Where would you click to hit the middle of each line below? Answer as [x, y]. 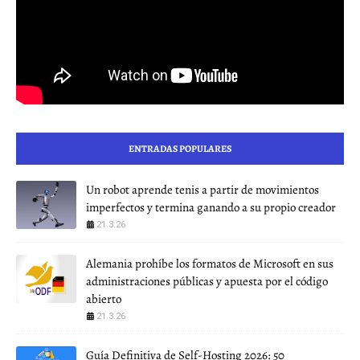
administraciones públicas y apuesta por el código [207, 281]
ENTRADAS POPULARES [180, 148]
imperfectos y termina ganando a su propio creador [211, 207]
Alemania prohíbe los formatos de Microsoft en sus [210, 263]
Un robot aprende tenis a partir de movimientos [202, 189]
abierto [104, 299]
